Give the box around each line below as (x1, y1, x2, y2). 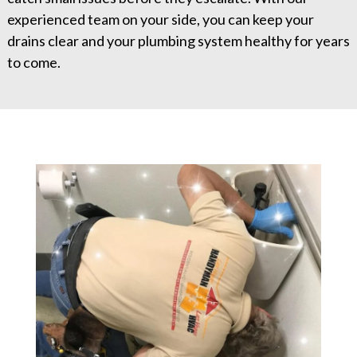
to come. (6, 53, 61, 72)
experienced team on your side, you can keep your (6, 10, 314, 29)
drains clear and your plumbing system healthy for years (6, 32, 350, 50)
